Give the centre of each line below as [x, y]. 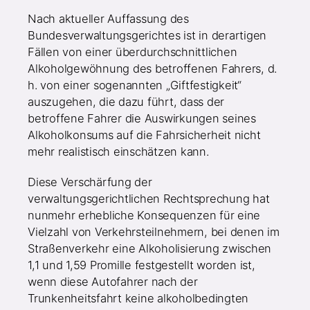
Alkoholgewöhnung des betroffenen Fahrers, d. [153, 68]
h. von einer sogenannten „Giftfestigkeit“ [135, 85]
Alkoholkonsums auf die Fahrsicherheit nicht [144, 135]
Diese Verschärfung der [90, 182]
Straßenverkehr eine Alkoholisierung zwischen [150, 248]
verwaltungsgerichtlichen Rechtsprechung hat [149, 198]
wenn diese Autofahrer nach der [113, 281]
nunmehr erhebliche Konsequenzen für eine [144, 215]
